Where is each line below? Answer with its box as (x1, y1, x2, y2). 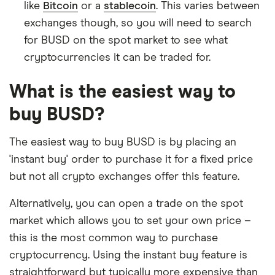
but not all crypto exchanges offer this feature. (9, 171, 239, 182)
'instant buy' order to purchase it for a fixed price (9, 154, 253, 165)
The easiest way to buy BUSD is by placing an (9, 137, 236, 148)
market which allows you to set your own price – (9, 215, 251, 227)
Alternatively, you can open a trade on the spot (9, 198, 243, 209)
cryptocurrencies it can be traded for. (24, 52, 211, 63)
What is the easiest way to (9, 83, 236, 101)
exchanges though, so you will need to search (24, 18, 252, 29)
